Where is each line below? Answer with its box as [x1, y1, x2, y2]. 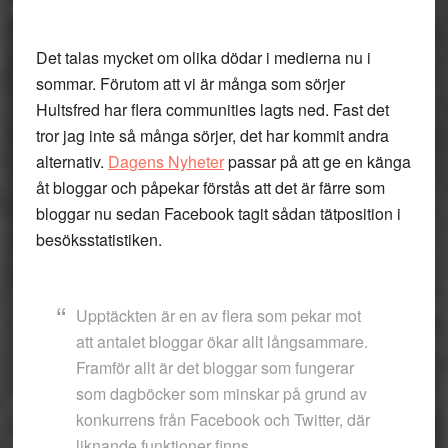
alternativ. [35, 150, 108, 173]
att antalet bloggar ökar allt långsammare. [75, 330, 368, 353]
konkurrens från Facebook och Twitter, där [75, 408, 370, 431]
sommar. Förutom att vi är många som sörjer [35, 72, 345, 95]
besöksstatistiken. [35, 228, 162, 251]
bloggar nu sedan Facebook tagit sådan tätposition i [35, 202, 401, 225]
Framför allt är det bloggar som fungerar [75, 356, 354, 379]
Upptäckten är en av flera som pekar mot [75, 304, 361, 327]
